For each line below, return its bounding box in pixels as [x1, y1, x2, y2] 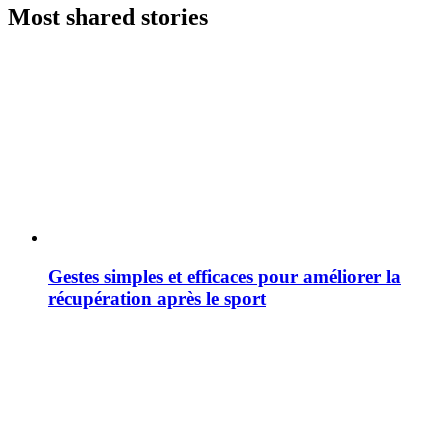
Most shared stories [8, 3, 208, 30]
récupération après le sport [48, 287, 266, 309]
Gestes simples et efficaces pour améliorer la [48, 265, 401, 287]
